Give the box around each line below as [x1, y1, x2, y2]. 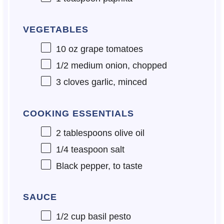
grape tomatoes [77, 43, 143, 54]
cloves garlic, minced [60, 77, 147, 87]
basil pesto [85, 211, 131, 222]
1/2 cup [55, 211, 85, 222]
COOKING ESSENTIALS [22, 108, 134, 118]
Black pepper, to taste [55, 161, 142, 171]
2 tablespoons [55, 127, 112, 138]
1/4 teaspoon [55, 144, 108, 154]
